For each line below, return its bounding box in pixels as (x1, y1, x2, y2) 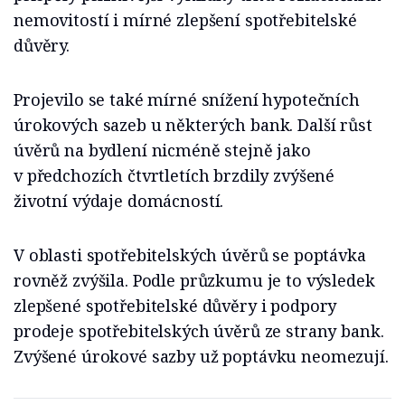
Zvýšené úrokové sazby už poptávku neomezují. (14, 345, 389, 367)
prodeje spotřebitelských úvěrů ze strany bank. (14, 320, 384, 342)
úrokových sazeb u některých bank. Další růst (14, 114, 372, 136)
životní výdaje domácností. (14, 190, 224, 212)
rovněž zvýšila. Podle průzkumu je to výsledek (14, 269, 375, 291)
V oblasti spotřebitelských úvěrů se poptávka (14, 244, 366, 266)
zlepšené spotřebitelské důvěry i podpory (14, 295, 337, 316)
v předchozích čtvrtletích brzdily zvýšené (14, 165, 335, 186)
